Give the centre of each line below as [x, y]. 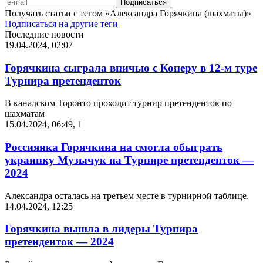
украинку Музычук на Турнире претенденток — [129, 160]
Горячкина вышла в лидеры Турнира [101, 229]
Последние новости [44, 34]
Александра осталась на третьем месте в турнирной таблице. [127, 195]
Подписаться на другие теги [61, 23]
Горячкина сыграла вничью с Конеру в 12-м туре [131, 68]
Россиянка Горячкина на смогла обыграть [114, 147]
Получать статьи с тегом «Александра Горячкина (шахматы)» [128, 13]
